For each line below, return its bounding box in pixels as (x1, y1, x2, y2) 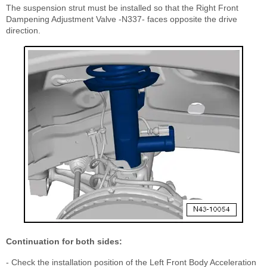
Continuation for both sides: (6, 237, 122, 247)
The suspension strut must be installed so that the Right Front (6, 3, 238, 13)
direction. (6, 26, 41, 36)
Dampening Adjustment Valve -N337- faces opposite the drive (6, 14, 237, 24)
